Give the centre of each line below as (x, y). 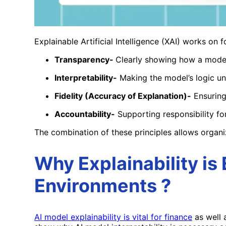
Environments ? (103, 186)
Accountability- (85, 114)
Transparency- (85, 60)
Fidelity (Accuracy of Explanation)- (123, 96)
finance (178, 217)
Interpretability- (86, 78)
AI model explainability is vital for (99, 217)
